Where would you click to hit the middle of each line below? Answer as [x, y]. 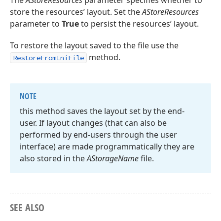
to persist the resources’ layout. [139, 24]
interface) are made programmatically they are [107, 147]
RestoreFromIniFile [48, 58]
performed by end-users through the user [98, 135]
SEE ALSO [27, 207]
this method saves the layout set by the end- [102, 111]
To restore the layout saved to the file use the [94, 45]
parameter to [36, 24]
